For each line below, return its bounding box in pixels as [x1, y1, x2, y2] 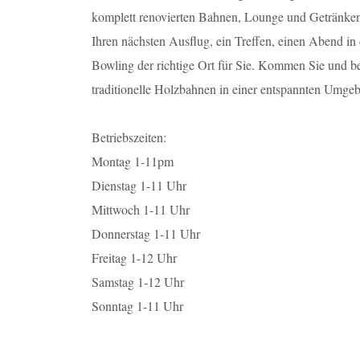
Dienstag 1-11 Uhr [92, 177, 186, 194]
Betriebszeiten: [92, 129, 166, 145]
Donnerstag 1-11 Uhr [92, 225, 200, 242]
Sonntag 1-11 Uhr [92, 297, 183, 314]
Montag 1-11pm [92, 153, 174, 170]
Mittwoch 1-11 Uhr [92, 201, 190, 218]
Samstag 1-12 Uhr [92, 273, 184, 290]
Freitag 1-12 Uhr [92, 249, 177, 266]
